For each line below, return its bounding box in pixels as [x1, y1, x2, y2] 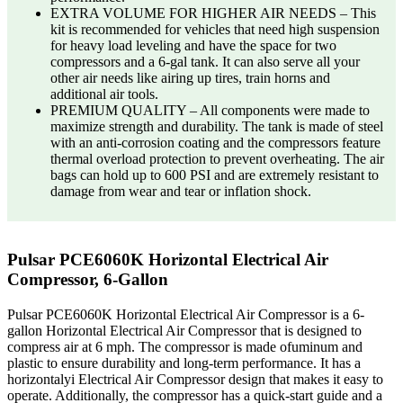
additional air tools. [50, 86, 158, 103]
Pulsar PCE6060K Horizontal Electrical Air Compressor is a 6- [7, 307, 364, 323]
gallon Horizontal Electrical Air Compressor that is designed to [7, 323, 362, 339]
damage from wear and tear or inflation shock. [50, 184, 311, 200]
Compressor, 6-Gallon [7, 270, 168, 290]
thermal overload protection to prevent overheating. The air [50, 151, 384, 167]
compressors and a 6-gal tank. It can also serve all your [50, 54, 360, 70]
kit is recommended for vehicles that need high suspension [50, 22, 380, 38]
